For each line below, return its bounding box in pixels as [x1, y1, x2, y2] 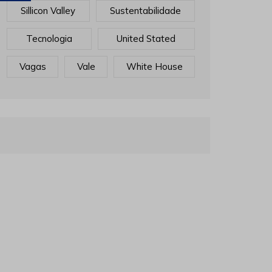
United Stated [117, 32, 176, 44]
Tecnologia [25, 32, 72, 44]
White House [126, 60, 183, 72]
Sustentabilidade [109, 4, 181, 16]
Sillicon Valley [21, 4, 76, 16]
